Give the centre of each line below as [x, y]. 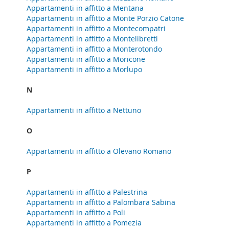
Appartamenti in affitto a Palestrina [87, 192]
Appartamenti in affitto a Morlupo [84, 69]
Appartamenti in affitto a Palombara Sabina [101, 202]
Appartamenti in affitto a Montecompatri [96, 28]
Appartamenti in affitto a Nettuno [84, 110]
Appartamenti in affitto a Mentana [85, 8]
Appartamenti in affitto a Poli [76, 212]
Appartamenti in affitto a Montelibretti [92, 39]
